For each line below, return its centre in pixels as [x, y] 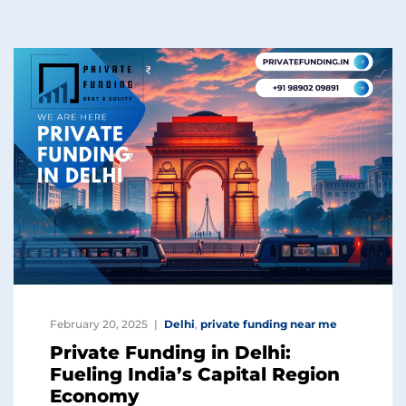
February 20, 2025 [99, 324]
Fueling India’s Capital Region [195, 374]
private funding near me [269, 324]
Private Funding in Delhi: [170, 352]
